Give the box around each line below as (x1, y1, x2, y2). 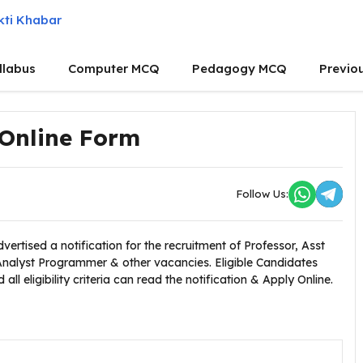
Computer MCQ (68, 61, 160, 76)
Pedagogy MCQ (192, 61, 287, 76)
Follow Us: (236, 187, 288, 200)
